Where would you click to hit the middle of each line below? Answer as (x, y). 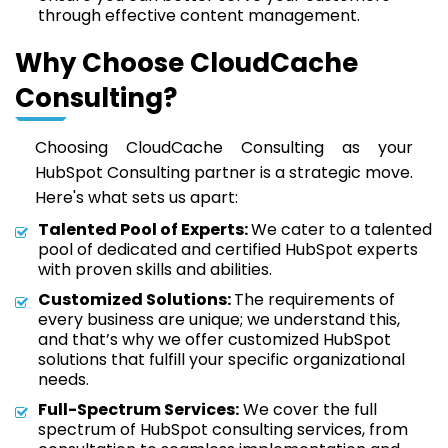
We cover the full (308, 409)
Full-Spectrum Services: (138, 409)
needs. (63, 379)
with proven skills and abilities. (155, 269)
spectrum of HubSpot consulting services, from (223, 429)
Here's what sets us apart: (136, 197)
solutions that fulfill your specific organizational (221, 359)
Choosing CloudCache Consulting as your (224, 147)
